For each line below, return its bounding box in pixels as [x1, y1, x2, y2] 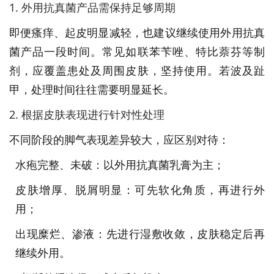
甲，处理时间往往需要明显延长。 [9, 81, 174, 97]
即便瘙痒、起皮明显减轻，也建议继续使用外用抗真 [9, 24, 265, 40]
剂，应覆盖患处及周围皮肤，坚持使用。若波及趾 [9, 62, 265, 78]
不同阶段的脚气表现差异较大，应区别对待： [9, 131, 229, 147]
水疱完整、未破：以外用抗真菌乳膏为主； [15, 157, 224, 172]
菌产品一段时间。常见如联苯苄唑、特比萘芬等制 [9, 43, 265, 59]
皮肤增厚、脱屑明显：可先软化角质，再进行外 [15, 182, 265, 197]
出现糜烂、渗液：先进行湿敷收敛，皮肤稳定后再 [15, 226, 265, 241]
